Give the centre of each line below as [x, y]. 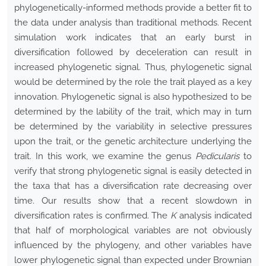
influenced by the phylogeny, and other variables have [133, 246]
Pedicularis [218, 156]
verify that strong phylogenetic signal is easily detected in [133, 171]
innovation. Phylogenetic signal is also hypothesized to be [133, 97]
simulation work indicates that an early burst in [133, 38]
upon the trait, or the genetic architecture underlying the [133, 142]
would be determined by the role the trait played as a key [133, 82]
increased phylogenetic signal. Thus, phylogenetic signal [133, 67]
